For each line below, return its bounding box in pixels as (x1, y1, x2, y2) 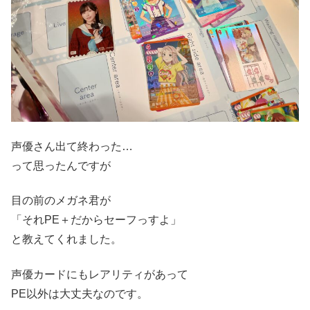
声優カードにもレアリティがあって (11, 268, 188, 280)
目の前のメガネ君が (11, 194, 111, 207)
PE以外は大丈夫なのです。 (11, 287, 148, 300)
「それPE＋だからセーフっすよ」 (11, 214, 181, 226)
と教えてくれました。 (11, 233, 122, 246)
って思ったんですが (11, 160, 111, 172)
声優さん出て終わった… (11, 140, 133, 153)
